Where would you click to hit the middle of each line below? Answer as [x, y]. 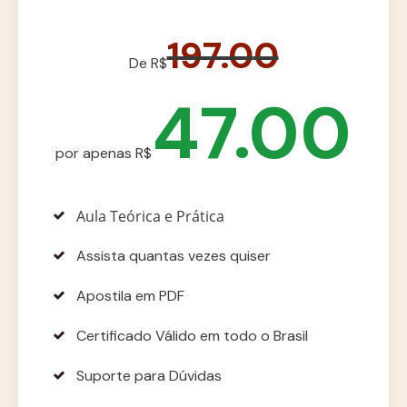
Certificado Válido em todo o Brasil [192, 336]
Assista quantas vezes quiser [174, 256]
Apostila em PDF [130, 296]
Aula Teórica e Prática [150, 217]
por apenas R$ [104, 154]
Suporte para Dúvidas [149, 376]
